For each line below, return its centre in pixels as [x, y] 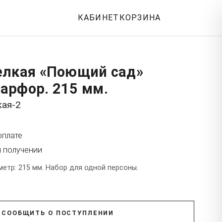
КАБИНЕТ [98, 18]
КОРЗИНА [140, 18]
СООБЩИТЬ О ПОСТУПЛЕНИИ [58, 213]
